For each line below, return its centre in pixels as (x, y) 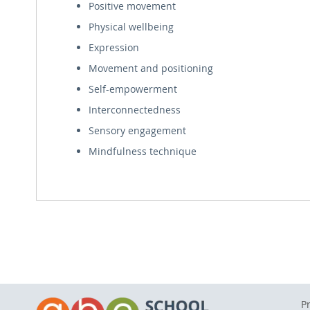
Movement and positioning (151, 68)
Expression (114, 47)
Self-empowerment (133, 89)
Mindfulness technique (143, 151)
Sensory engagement (137, 130)
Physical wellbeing (131, 26)
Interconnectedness (135, 109)
